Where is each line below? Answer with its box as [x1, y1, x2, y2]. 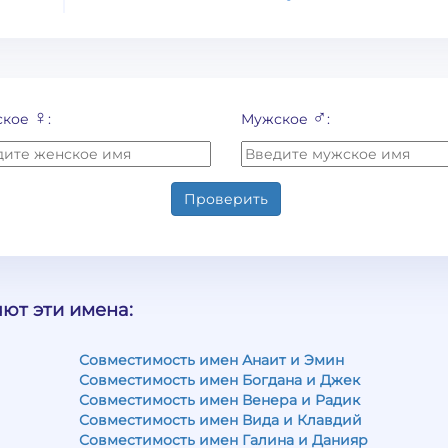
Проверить [184, 190, 269, 208]
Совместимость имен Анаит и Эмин [79, 351, 344, 369]
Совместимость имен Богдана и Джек [79, 371, 360, 389]
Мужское [241, 110, 313, 128]
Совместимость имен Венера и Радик [79, 391, 360, 409]
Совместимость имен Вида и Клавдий [79, 411, 362, 429]
